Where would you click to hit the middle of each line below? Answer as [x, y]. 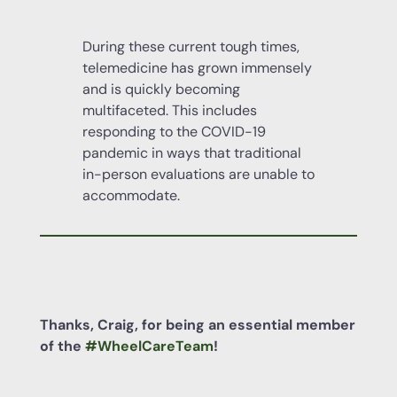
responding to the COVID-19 [174, 131]
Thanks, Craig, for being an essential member [197, 324]
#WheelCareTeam [149, 346]
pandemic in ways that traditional [191, 152]
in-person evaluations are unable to [198, 174]
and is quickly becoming [161, 89]
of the [62, 346]
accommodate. [131, 195]
